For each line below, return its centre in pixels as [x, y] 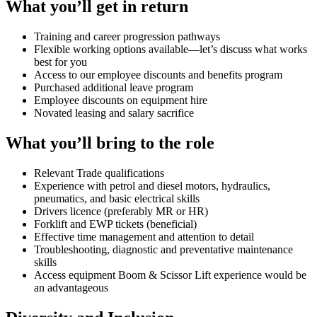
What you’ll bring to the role [110, 143]
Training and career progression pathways [127, 36]
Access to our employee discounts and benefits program [158, 74]
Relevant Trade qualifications [99, 173]
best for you [60, 62]
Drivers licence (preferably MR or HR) [121, 211]
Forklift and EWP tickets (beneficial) [115, 224]
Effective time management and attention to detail [144, 236]
